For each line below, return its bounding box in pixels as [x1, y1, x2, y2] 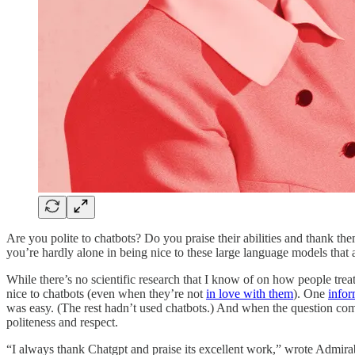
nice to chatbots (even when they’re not [6, 286, 206, 300]
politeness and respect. [6, 315, 118, 329]
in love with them [206, 286, 293, 300]
